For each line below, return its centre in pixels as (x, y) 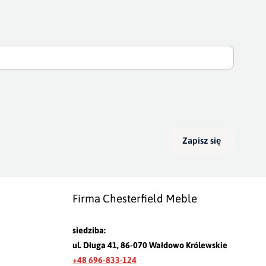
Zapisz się (202, 140)
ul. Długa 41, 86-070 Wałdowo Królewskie (150, 245)
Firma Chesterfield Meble (135, 198)
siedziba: (89, 230)
